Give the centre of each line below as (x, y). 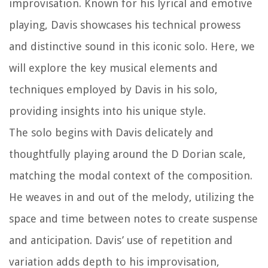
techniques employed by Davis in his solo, (113, 90)
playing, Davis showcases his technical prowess (125, 25)
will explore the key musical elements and (113, 68)
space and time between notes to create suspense (133, 219)
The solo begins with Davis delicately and (111, 133)
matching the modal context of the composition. (131, 176)
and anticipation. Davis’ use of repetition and (121, 240)
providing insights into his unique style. (107, 111)
